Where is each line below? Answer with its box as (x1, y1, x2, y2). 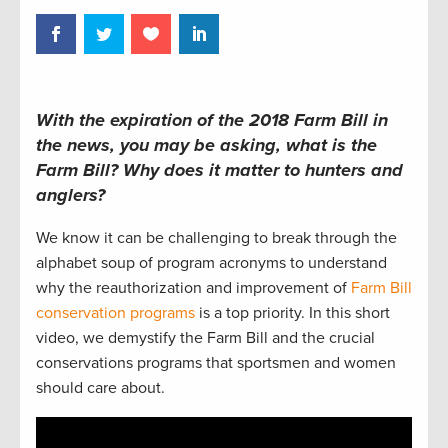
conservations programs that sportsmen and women (36, 353, 396, 374)
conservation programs (36, 303, 195, 324)
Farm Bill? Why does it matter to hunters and (36, 159, 403, 182)
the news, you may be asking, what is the (36, 134, 377, 157)
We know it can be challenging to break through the (36, 228, 397, 249)
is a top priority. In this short (195, 303, 390, 324)
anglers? (36, 184, 105, 207)
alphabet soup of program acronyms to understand (36, 253, 387, 274)
